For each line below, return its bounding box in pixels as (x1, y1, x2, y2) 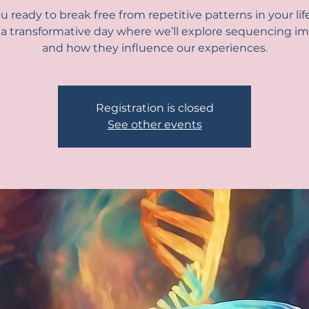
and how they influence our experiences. (41, 41, 268, 54)
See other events (107, 117, 202, 131)
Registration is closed (95, 101, 214, 114)
